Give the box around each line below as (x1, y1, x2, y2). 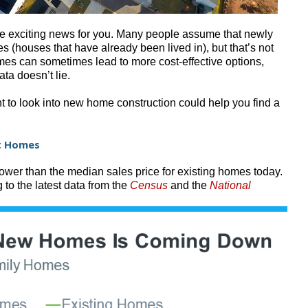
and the (170, 179, 210, 191)
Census (130, 179, 168, 191)
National (210, 179, 251, 191)
